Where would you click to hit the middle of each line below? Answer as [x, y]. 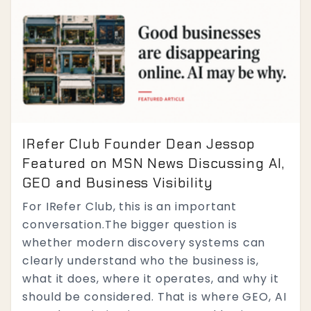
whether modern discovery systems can [144, 243]
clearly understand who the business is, [141, 261]
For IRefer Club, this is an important [130, 207]
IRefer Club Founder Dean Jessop [138, 144]
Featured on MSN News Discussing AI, [153, 163]
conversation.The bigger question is [130, 225]
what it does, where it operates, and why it [151, 279]
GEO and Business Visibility [118, 183]
